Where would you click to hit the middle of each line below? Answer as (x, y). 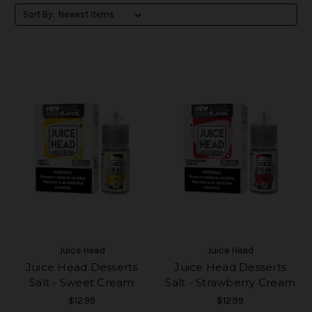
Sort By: (38, 14)
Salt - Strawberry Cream (231, 282)
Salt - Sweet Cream (82, 282)
